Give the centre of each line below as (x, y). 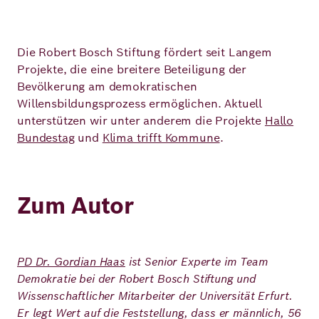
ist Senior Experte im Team (197, 262)
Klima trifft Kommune (161, 138)
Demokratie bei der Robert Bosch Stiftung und (137, 279)
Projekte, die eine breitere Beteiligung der (132, 69)
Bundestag (46, 138)
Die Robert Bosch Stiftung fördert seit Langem (145, 52)
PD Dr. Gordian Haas (71, 262)
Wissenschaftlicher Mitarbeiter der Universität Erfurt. (155, 296)
